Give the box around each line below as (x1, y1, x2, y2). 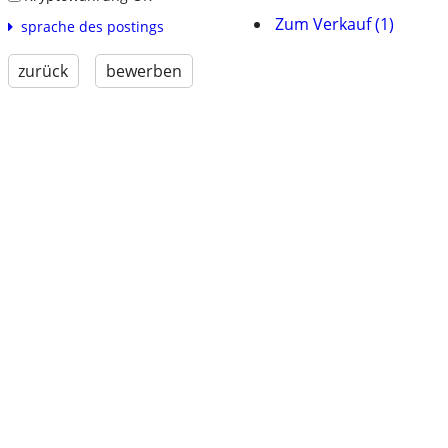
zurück (18, 60, 69, 83)
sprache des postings (20, 17, 164, 37)
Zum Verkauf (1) (275, 13, 394, 35)
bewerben (105, 60, 182, 83)
